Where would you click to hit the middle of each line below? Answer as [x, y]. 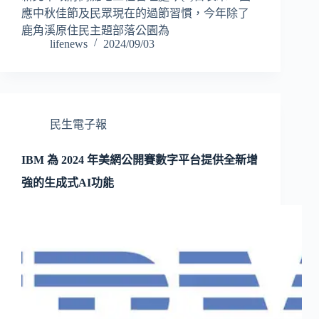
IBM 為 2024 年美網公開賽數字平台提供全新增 [140, 159]
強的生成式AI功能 [68, 182]
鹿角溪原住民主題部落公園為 [95, 30]
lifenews [69, 43]
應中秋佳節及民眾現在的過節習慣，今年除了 [135, 13]
